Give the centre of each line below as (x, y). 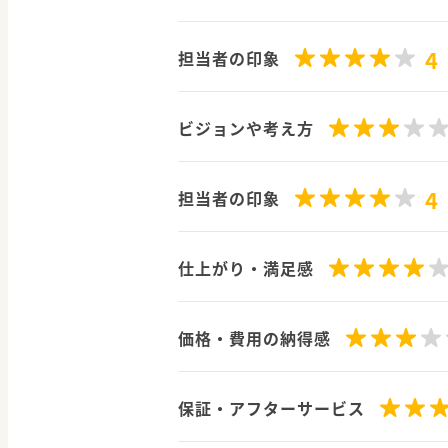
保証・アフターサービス (271, 408)
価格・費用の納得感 (254, 338)
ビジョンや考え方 (246, 128)
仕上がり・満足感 (246, 268)
